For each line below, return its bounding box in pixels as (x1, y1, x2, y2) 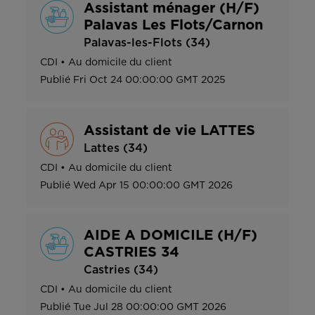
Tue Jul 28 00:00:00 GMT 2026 (73, 302, 226, 313)
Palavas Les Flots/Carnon (84, 18, 263, 32)
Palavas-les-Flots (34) (84, 37, 210, 49)
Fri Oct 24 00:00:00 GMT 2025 (73, 75, 226, 85)
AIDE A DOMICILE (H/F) (84, 229, 257, 243)
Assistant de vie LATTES (84, 123, 255, 138)
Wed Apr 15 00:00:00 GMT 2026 (73, 180, 233, 191)
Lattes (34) (84, 142, 148, 154)
